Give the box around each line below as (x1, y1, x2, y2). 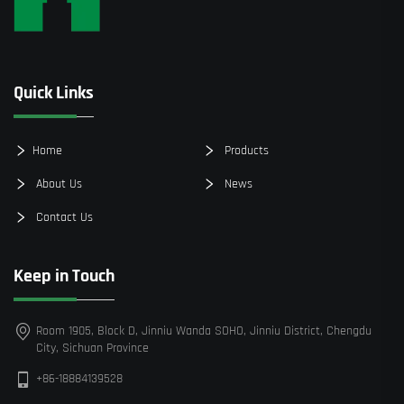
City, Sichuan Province (36, 340, 149, 357)
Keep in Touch (14, 264, 115, 289)
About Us (32, 175, 82, 192)
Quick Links (14, 81, 94, 106)
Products (220, 142, 269, 159)
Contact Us (32, 208, 93, 225)
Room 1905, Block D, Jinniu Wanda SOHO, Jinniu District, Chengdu (36, 323, 372, 340)
